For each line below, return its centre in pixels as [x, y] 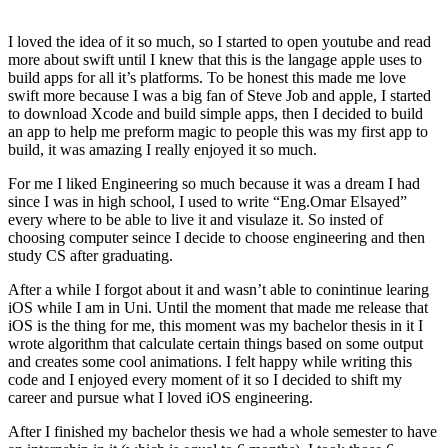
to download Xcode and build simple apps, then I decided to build [215, 113]
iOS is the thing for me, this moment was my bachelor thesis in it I [215, 325]
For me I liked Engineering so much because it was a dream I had [214, 183]
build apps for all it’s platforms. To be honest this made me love [207, 77]
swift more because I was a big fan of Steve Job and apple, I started [219, 95]
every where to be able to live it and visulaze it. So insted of [195, 219]
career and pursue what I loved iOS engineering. [160, 397]
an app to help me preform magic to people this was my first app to [218, 131]
